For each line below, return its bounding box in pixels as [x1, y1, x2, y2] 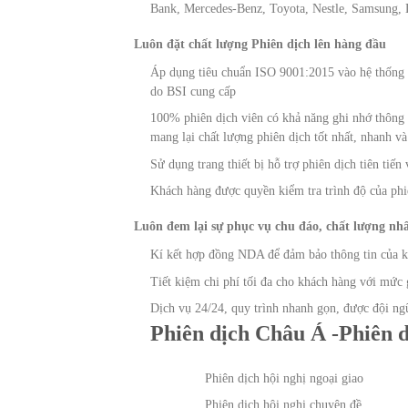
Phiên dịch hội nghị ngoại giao [205, 372, 364, 386]
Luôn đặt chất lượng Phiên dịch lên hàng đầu [134, 36, 386, 51]
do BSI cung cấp [150, 84, 237, 98]
